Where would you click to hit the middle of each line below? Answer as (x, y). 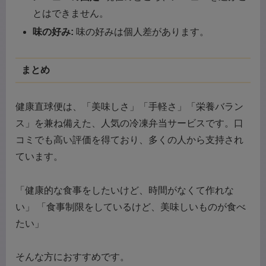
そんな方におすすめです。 (72, 257)
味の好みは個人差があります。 (142, 31)
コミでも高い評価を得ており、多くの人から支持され (129, 140)
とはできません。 (71, 13)
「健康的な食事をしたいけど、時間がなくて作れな (125, 190)
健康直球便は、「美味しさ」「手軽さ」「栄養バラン (129, 106)
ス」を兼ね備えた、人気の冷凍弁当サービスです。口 (129, 123)
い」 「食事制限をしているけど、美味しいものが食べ (131, 207)
